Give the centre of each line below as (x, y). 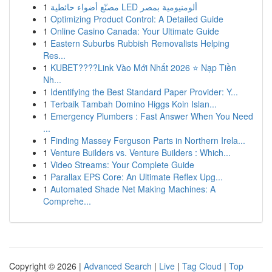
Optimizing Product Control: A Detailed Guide (137, 19)
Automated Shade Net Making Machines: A (133, 189)
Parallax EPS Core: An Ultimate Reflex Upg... (137, 177)
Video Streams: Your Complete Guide (122, 165)
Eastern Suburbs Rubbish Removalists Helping (140, 43)
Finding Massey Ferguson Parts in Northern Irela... (148, 140)
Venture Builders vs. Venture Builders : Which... (141, 152)
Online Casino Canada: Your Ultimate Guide (135, 31)
